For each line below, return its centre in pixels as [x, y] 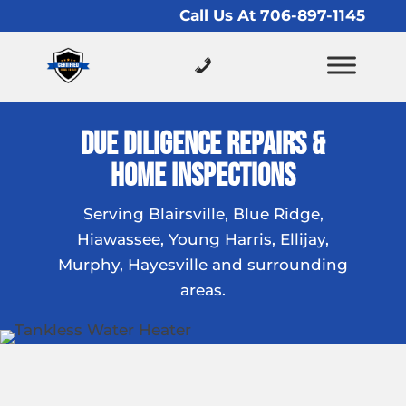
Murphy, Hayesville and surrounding [203, 265]
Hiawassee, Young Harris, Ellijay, [203, 239]
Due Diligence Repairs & [203, 145]
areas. [203, 290]
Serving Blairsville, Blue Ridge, [203, 214]
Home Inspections [203, 176]
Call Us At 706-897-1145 [273, 15]
